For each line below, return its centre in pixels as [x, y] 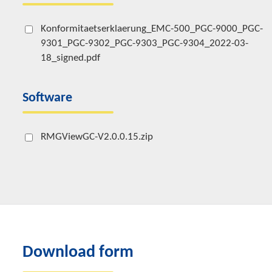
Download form [78, 253]
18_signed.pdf [70, 58]
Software [47, 98]
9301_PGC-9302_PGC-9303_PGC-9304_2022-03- [144, 43]
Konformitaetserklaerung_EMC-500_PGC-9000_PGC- [152, 29]
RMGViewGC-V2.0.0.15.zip [97, 137]
